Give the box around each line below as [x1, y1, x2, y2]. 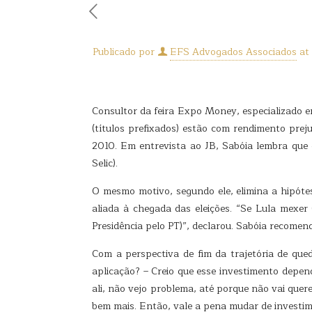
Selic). [92, 155, 118, 171]
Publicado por [93, 44, 155, 60]
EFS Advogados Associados [170, 44, 297, 60]
